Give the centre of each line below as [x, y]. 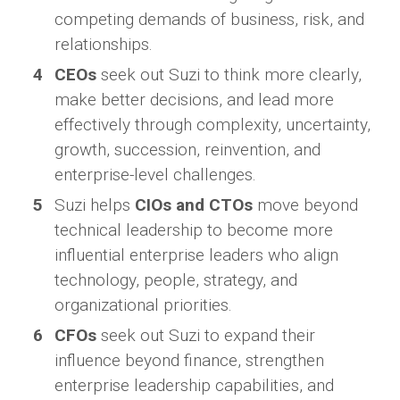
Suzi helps [95, 205]
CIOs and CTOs [194, 205]
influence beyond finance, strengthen [189, 361]
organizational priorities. [143, 305]
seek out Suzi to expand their [206, 336]
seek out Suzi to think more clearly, [229, 75]
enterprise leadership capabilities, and [194, 386]
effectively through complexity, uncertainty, [212, 125]
